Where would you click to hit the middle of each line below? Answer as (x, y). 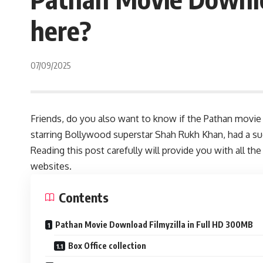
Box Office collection (107, 246)
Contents (84, 197)
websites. (51, 166)
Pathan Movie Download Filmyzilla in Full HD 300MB (154, 225)
